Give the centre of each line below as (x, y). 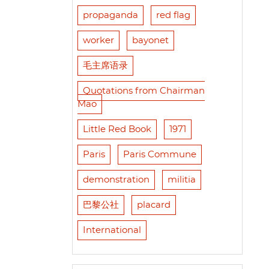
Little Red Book (117, 130)
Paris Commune (159, 155)
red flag (173, 16)
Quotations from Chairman (144, 91)
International (112, 231)
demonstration (116, 180)
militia (181, 180)
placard (153, 205)
